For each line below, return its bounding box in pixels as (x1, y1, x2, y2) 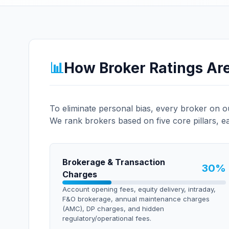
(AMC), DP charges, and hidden (62, 204, 164, 213)
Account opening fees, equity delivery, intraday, (62, 185, 216, 193)
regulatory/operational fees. (62, 214, 151, 222)
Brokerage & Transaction (62, 157, 165, 167)
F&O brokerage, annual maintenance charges (62, 195, 210, 203)
